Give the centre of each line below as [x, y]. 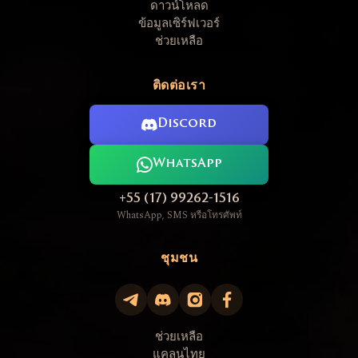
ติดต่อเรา [179, 86]
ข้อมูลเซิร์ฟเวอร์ [179, 24]
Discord [187, 125]
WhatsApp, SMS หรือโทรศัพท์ [179, 216]
